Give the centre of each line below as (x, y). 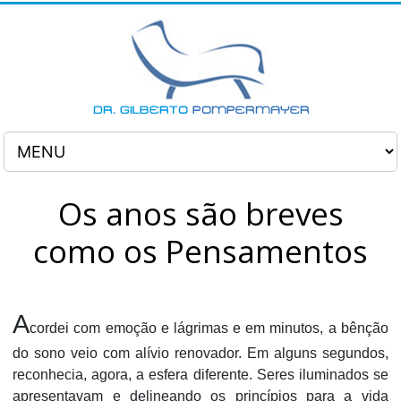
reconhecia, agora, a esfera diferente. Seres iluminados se (200, 375)
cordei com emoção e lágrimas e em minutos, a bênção (209, 328)
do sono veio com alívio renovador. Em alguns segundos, (200, 353)
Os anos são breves (200, 213)
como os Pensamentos (200, 251)
